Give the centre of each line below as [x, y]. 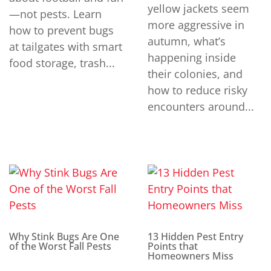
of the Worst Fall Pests [60, 246]
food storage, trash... [62, 63]
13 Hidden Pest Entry [195, 236]
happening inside [192, 57]
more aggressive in [196, 24]
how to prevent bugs [61, 30]
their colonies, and [195, 73]
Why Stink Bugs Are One [64, 236]
